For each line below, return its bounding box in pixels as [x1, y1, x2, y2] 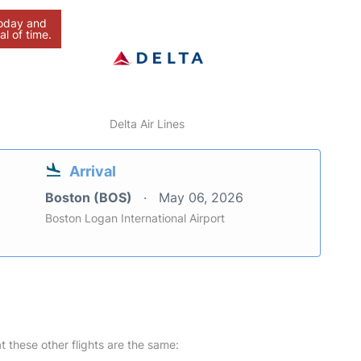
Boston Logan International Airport [45, 210, 225, 225]
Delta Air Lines [110, 116, 185, 131]
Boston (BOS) [45, 189, 135, 205]
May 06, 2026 [159, 189, 243, 205]
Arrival [69, 162, 116, 180]
